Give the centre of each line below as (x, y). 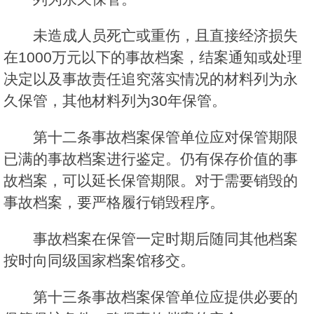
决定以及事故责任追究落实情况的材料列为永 (151, 79)
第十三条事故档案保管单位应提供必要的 (165, 297)
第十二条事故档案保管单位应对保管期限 (165, 137)
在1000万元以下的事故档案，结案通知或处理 (153, 57)
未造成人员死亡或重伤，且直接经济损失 (165, 36)
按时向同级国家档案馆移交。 (99, 261)
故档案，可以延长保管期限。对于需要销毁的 (151, 181)
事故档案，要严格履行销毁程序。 (114, 203)
